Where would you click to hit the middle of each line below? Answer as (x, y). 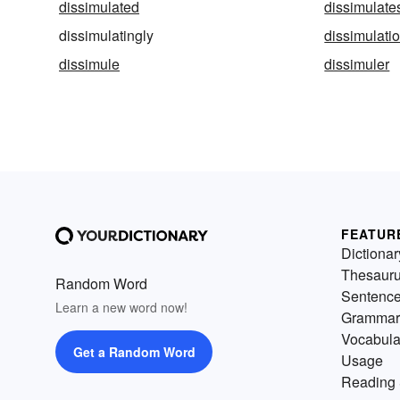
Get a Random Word (134, 352)
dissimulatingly (106, 36)
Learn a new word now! (121, 308)
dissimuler (357, 64)
